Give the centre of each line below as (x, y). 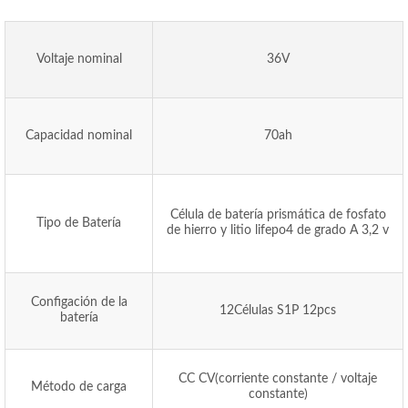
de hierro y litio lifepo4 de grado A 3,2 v (278, 230)
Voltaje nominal (79, 59)
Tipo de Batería (79, 223)
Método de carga (79, 387)
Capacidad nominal (79, 136)
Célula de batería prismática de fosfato (278, 215)
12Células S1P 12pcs (278, 311)
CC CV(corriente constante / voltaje (278, 379)
